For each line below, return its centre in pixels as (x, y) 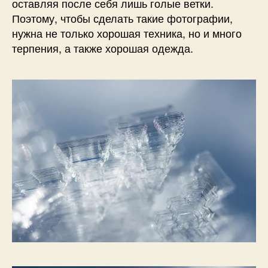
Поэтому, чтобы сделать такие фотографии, (122, 18)
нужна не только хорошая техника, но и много (127, 33)
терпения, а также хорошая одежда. (103, 48)
